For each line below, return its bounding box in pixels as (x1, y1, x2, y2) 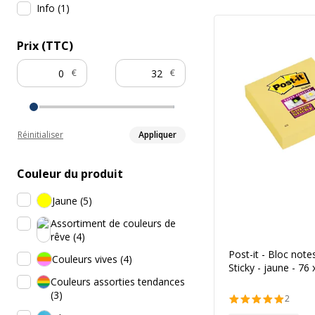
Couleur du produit (17, 166, 123, 181)
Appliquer (139, 129, 176, 141)
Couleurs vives (52, 252, 117, 266)
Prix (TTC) (17, 38, 73, 53)
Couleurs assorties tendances (51, 275, 186, 289)
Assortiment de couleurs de (51, 217, 176, 230)
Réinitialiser (18, 129, 63, 141)
